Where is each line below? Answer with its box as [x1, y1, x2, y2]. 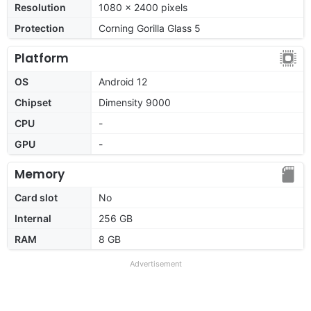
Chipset [15, 96, 51, 108]
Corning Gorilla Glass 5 [99, 22, 201, 34]
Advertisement [129, 258, 182, 269]
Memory [15, 165, 65, 183]
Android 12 [99, 75, 147, 87]
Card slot [15, 191, 58, 203]
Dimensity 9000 [99, 96, 171, 108]
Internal [15, 212, 51, 224]
